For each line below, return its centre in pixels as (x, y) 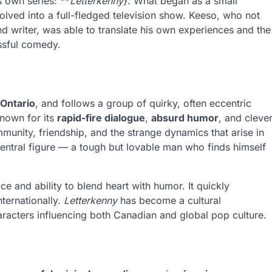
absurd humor (185, 117)
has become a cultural (169, 200)
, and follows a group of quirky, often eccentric (143, 103)
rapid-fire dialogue (101, 117)
